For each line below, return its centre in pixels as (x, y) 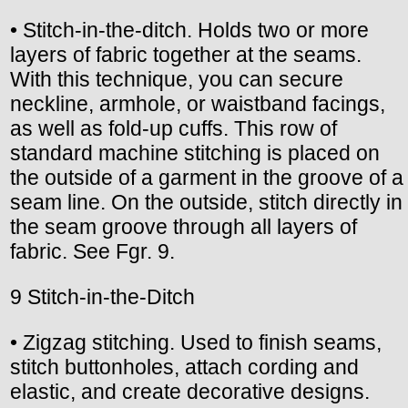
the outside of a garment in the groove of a (207, 177)
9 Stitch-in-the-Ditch (102, 296)
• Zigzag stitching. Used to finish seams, (196, 342)
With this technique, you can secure (177, 79)
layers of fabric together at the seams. (186, 54)
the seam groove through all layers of (184, 226)
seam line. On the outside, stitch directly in (206, 202)
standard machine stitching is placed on (195, 153)
